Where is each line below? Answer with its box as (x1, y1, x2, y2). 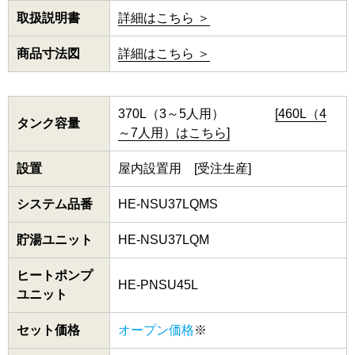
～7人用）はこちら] (118, 126, 230, 140)
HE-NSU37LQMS (118, 197, 218, 212)
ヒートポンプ (17, 269, 93, 283)
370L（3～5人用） (118, 107, 275, 121)
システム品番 (17, 197, 93, 212)
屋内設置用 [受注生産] (118, 162, 264, 176)
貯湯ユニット (17, 233, 93, 247)
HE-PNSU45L (118, 278, 198, 292)
